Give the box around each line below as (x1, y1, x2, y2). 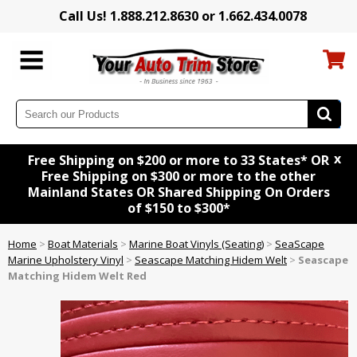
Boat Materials (48, 237, 118, 252)
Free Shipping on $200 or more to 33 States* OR (28, 151, 329, 170)
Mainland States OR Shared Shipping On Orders (27, 183, 330, 202)
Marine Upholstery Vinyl (8, 253, 124, 268)
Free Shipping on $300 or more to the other (41, 167, 316, 186)
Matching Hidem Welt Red (8, 269, 147, 284)
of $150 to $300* (127, 199, 230, 218)
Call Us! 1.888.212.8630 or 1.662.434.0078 (58, 7, 307, 25)
